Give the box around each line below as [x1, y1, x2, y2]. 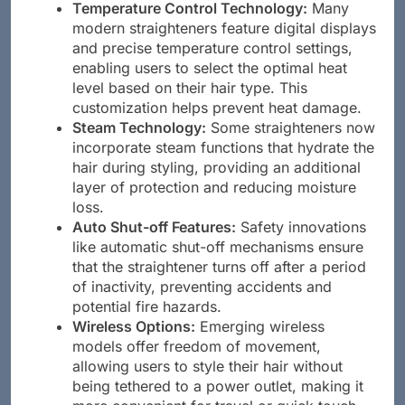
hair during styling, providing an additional [72, 174, 361, 193]
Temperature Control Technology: [72, 14, 307, 33]
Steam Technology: [72, 134, 206, 153]
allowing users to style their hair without [72, 372, 343, 391]
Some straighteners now [206, 134, 375, 153]
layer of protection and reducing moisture [72, 193, 356, 212]
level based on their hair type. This [72, 94, 307, 113]
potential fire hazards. [72, 313, 221, 332]
